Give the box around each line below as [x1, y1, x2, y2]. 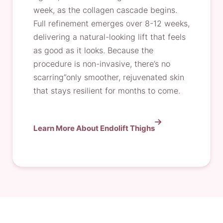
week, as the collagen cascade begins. [33, 5, 177, 15]
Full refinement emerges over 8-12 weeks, [33, 18, 190, 28]
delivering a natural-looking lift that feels [33, 32, 186, 42]
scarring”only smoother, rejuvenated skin [33, 72, 184, 82]
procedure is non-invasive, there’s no [33, 59, 170, 69]
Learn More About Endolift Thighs [33, 123, 155, 133]
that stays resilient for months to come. [33, 86, 180, 96]
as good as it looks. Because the [33, 45, 153, 55]
